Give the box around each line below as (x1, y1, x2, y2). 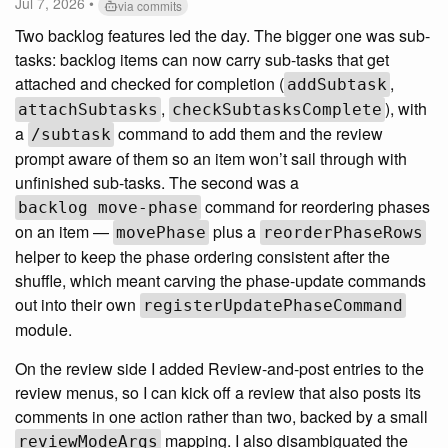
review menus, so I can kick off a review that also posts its (15, 381, 421, 405)
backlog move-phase (18, 198, 198, 218)
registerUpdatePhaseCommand (143, 296, 403, 316)
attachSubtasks (18, 100, 158, 120)
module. (15, 318, 72, 342)
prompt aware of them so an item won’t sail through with (15, 147, 407, 171)
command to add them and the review (114, 122, 383, 146)
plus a (209, 220, 260, 244)
